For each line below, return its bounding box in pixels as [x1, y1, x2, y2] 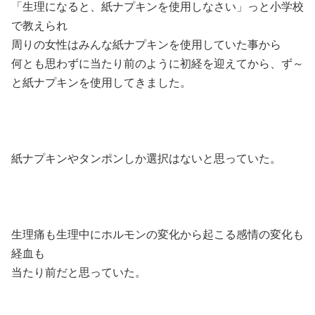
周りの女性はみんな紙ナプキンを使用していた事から [11, 39, 281, 51]
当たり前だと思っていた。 [11, 266, 146, 278]
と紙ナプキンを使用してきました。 [11, 77, 191, 89]
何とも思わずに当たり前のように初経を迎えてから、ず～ [11, 58, 304, 70]
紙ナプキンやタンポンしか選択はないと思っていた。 [11, 153, 281, 165]
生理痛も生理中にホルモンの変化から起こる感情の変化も [11, 229, 304, 240]
